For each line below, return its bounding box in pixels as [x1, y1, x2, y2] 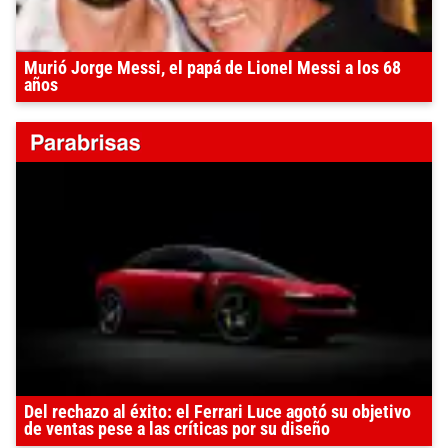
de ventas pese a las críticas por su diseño [24, 419, 330, 440]
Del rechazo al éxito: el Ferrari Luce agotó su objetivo [24, 402, 411, 423]
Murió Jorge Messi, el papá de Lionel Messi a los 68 [24, 58, 401, 79]
